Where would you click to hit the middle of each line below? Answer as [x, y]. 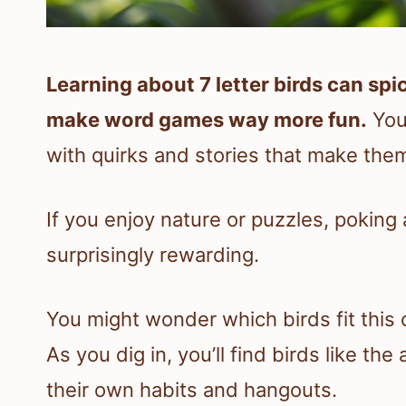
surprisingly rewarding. [153, 255]
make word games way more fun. [207, 120]
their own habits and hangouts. [192, 390]
